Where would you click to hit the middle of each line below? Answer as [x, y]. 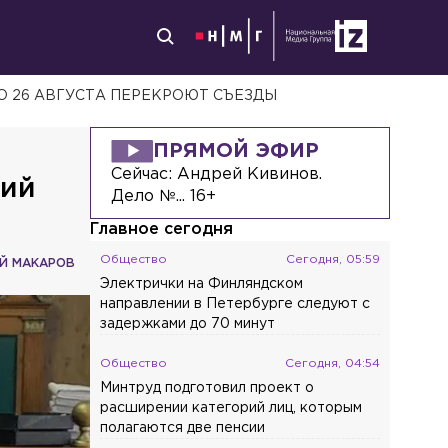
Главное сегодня [162, 229]
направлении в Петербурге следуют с [235, 304]
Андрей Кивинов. [250, 174]
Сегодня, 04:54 [333, 363]
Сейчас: [144, 174]
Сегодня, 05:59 [333, 259]
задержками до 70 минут [188, 324]
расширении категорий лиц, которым [231, 408]
